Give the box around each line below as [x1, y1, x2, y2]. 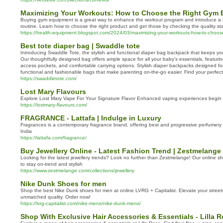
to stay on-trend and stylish [20, 161, 83, 167]
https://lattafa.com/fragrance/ [20, 135, 87, 140]
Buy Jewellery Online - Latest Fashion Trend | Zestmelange [20, 147, 221, 155]
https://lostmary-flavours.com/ [20, 102, 87, 108]
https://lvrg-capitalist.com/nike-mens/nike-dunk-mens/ [20, 201, 141, 206]
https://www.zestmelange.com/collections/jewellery [20, 168, 134, 173]
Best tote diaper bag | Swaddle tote [20, 42, 140, 50]
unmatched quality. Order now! [20, 194, 91, 200]
